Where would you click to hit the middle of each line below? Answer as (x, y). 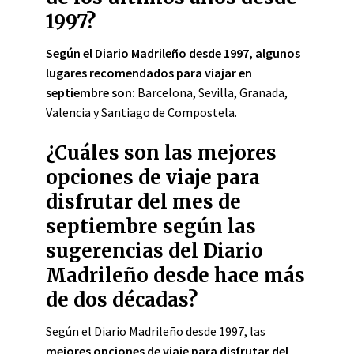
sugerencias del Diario (154, 251)
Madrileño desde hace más (175, 275)
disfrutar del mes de (143, 202)
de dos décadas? (122, 300)
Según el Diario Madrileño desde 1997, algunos (173, 53)
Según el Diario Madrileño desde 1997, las (156, 331)
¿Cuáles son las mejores (161, 153)
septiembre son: (90, 92)
